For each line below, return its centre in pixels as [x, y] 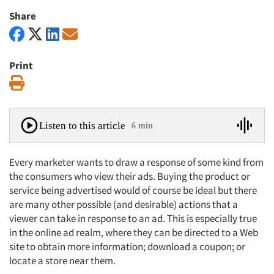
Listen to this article [82, 125]
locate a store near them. [62, 261]
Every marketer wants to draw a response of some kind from [136, 162]
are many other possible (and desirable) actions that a [124, 204]
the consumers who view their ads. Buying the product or [130, 176]
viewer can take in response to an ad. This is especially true [133, 218]
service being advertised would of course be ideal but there [133, 190]
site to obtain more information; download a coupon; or [127, 246]
